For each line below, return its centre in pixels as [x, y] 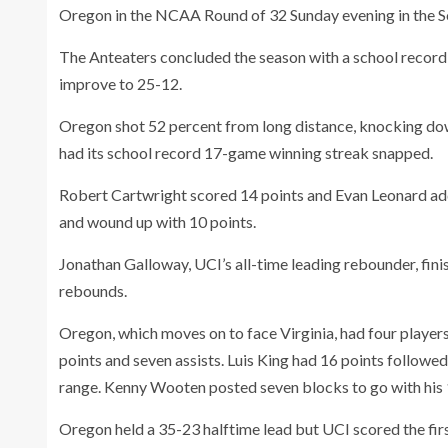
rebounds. [93, 290]
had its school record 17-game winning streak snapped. [246, 152]
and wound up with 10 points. [157, 221]
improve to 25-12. [120, 83]
